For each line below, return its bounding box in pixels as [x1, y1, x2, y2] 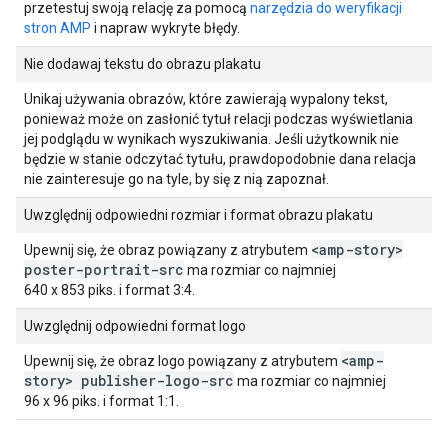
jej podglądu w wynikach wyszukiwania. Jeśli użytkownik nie [24, 131, 399, 147]
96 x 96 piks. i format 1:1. [24, 393, 179, 409]
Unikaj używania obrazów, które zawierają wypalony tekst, [24, 91, 388, 107]
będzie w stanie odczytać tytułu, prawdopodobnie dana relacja [24, 151, 416, 167]
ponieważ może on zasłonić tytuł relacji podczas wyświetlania [24, 111, 413, 127]
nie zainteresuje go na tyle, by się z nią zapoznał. [24, 171, 329, 187]
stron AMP [24, 20, 91, 36]
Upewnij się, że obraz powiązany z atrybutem [24, 242, 311, 258]
